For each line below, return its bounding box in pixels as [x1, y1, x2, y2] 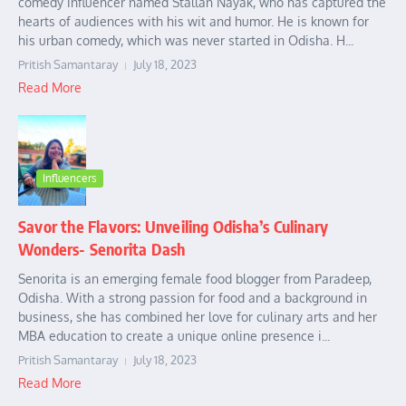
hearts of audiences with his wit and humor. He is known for [18, 14, 369, 30]
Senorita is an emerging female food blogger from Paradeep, [18, 271, 372, 287]
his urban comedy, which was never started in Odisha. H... [18, 33, 353, 49]
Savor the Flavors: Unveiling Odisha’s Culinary [18, 216, 329, 237]
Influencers [43, 171, 97, 186]
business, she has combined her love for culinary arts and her [18, 309, 377, 325]
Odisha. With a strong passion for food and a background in [18, 290, 367, 306]
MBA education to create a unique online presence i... [18, 328, 330, 344]
